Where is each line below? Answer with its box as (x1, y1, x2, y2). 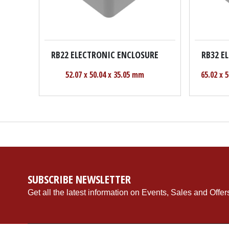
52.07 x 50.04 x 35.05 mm (65, 69, 144, 81)
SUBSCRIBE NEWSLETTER (27, 171, 131, 187)
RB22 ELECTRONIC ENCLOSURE (51, 48, 158, 61)
